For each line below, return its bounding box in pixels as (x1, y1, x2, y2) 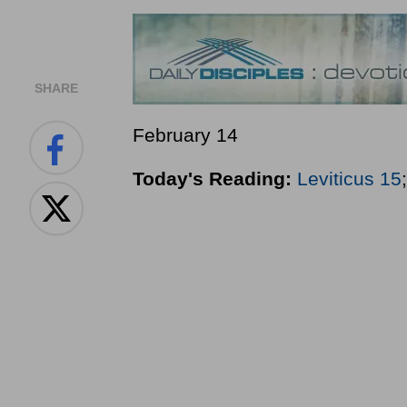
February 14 (132, 124, 238, 145)
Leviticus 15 (296, 168, 402, 189)
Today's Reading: (132, 168, 292, 189)
